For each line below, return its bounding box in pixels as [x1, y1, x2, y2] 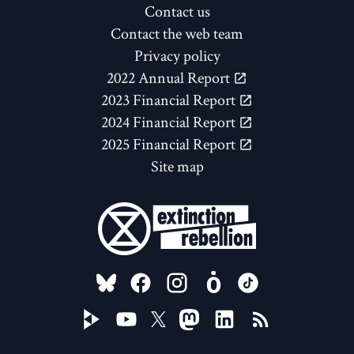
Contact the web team [111, 23, 243, 44]
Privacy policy [134, 45, 220, 66]
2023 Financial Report [101, 89, 239, 111]
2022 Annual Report [107, 67, 233, 88]
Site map [150, 156, 204, 177]
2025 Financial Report [101, 134, 239, 155]
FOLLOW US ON [74, 261, 243, 295]
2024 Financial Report [101, 111, 239, 133]
